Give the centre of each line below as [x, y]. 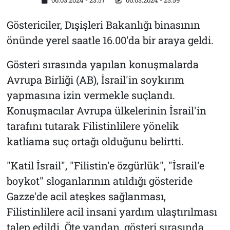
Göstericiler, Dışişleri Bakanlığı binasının [103, 24]
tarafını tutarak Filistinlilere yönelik [93, 126]
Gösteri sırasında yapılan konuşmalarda [102, 64]
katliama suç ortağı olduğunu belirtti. [95, 141]
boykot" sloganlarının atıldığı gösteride [99, 180]
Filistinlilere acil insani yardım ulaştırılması [112, 211]
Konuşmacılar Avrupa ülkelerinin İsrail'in [106, 110]
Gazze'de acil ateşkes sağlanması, [86, 196]
